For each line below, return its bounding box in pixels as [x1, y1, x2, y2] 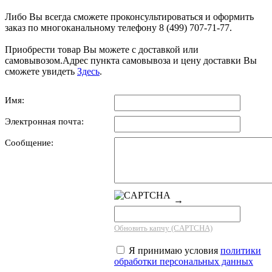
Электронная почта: [5, 116, 84, 127]
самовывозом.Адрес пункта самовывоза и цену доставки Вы [5, 55, 257, 66]
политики [220, 245, 261, 256]
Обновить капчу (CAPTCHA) [114, 223, 212, 233]
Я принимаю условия [126, 245, 220, 256]
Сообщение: [5, 137, 53, 148]
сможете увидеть [5, 66, 77, 76]
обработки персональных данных [114, 256, 253, 267]
